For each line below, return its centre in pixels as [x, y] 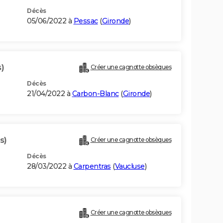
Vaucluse [130, 167]
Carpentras [92, 167]
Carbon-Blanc [95, 94]
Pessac [86, 21]
